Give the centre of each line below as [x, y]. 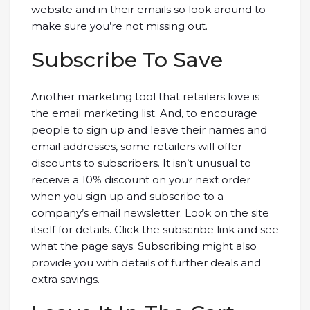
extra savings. [65, 280]
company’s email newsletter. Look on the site [150, 213]
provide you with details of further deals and [146, 263]
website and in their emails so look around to [148, 10]
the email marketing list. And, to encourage [144, 113]
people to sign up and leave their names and [149, 130]
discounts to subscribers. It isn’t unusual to [141, 163]
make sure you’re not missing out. [119, 26]
